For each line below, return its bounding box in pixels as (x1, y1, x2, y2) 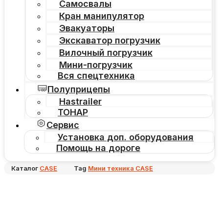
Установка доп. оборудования (58, 132, 194, 143)
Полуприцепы (47, 84, 110, 95)
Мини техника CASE (88, 164, 153, 173)
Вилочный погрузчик (59, 47, 153, 58)
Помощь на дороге (56, 143, 140, 153)
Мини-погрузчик (59, 60, 132, 70)
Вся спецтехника (58, 70, 135, 81)
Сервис (46, 120, 79, 131)
